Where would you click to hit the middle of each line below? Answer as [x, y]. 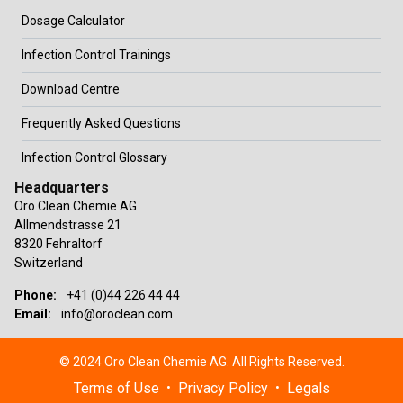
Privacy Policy [223, 388]
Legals [308, 388]
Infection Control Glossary [95, 157]
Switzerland [49, 262]
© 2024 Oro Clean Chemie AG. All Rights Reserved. [201, 361]
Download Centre [71, 89]
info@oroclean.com [117, 313]
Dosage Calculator [74, 20]
